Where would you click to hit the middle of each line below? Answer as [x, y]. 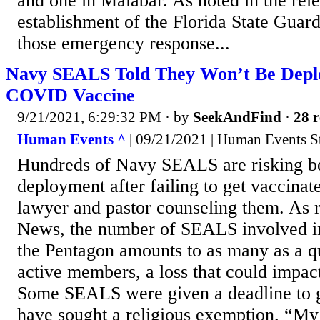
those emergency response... [124, 43]
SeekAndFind [237, 117]
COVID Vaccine [70, 95]
